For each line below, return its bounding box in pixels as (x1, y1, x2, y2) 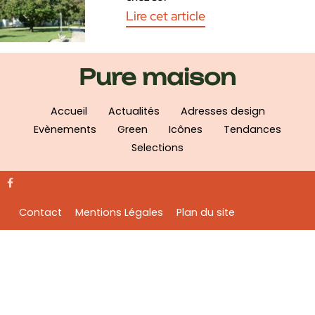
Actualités (108, 103, 160, 118)
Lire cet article (126, 7, 206, 24)
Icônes (169, 122, 202, 136)
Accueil (50, 103, 87, 118)
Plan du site (176, 205, 235, 219)
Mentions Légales (75, 205, 163, 219)
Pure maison (79, 63, 236, 90)
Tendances (224, 122, 281, 136)
